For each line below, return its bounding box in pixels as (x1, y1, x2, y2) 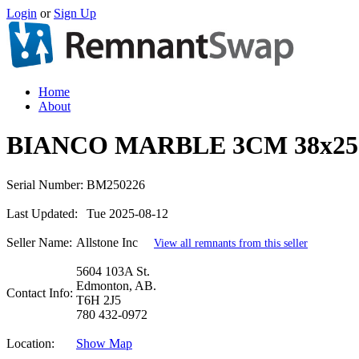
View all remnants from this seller (154, 236, 308, 249)
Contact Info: (6, 285, 73, 300)
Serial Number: (6, 177, 83, 192)
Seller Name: (6, 235, 72, 249)
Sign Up (54, 6, 96, 20)
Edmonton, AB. (76, 278, 156, 292)
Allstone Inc (76, 235, 154, 249)
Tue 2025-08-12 (87, 206, 168, 220)
